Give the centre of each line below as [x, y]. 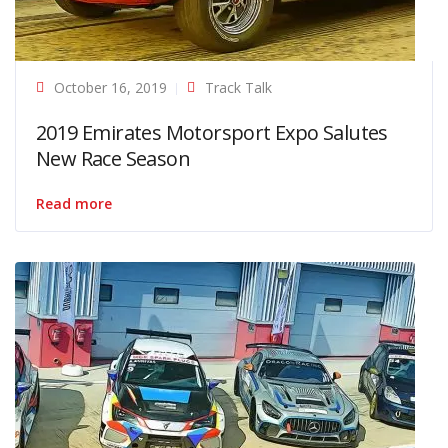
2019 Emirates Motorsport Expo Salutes [212, 132]
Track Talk [238, 87]
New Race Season [113, 158]
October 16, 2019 [110, 87]
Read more [74, 203]
